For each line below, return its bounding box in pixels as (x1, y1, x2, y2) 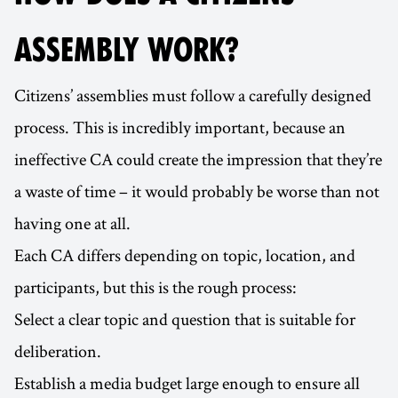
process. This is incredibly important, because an (14, 115, 346, 139)
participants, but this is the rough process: (14, 275, 297, 299)
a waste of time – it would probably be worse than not (14, 179, 379, 203)
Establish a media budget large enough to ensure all (14, 371, 360, 395)
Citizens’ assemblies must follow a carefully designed (14, 84, 371, 107)
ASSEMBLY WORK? (14, 31, 239, 70)
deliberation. (14, 339, 101, 363)
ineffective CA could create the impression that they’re (14, 147, 382, 171)
